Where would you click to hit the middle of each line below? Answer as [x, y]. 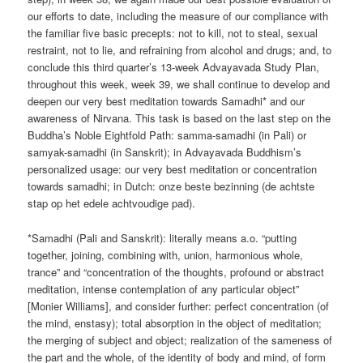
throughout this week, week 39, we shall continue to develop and [179, 84]
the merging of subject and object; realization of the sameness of [180, 340]
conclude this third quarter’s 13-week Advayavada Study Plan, [174, 67]
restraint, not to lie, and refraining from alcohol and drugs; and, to [180, 50]
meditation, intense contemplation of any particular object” [164, 288]
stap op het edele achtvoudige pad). [112, 203]
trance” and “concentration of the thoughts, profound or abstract [176, 271]
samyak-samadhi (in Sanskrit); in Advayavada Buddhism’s [165, 152]
